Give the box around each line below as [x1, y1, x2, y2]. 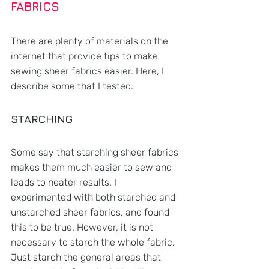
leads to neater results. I [11, 176, 119, 188]
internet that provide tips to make [11, 50, 160, 62]
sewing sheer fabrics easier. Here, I [11, 65, 166, 77]
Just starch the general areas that [11, 251, 163, 263]
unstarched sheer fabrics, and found [11, 206, 172, 218]
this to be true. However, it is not [11, 221, 156, 233]
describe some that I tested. [11, 80, 133, 92]
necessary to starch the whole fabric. [11, 236, 177, 248]
